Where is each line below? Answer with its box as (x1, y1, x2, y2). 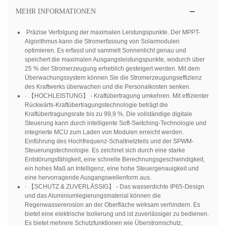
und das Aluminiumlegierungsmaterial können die (24, 192, 161, 200)
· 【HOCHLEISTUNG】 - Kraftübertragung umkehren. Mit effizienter (24, 92, 209, 100)
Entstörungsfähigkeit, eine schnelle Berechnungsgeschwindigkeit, (24, 156, 205, 163)
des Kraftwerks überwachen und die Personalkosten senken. (24, 83, 191, 91)
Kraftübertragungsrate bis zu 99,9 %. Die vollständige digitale (24, 110, 192, 118)
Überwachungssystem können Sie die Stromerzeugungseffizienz (24, 74, 202, 82)
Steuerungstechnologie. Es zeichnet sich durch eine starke (24, 147, 185, 154)
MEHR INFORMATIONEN (15, 8, 96, 16)
